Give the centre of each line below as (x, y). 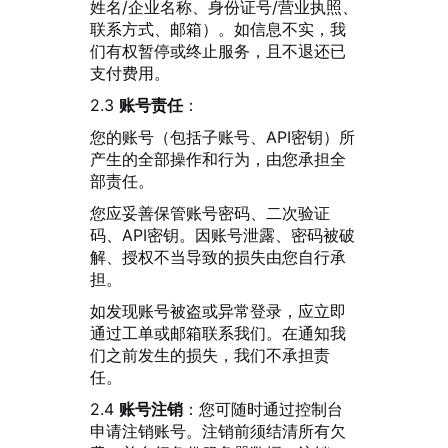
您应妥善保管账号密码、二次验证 (210, 213)
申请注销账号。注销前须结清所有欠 (218, 431)
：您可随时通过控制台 (263, 409)
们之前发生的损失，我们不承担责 (210, 355)
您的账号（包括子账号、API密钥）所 (222, 137)
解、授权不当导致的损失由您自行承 (218, 257)
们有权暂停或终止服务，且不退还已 (218, 51)
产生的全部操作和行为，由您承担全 (218, 159)
